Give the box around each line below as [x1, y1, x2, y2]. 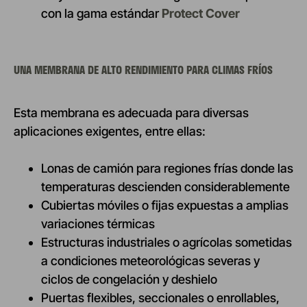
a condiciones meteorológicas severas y [41, 253, 260, 268]
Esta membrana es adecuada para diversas [14, 105, 249, 120]
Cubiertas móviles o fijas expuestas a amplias [41, 197, 288, 212]
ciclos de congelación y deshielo [41, 271, 217, 286]
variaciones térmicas [41, 216, 155, 231]
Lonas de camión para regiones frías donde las [41, 160, 293, 175]
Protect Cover [162, 6, 240, 21]
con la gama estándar [41, 6, 162, 21]
